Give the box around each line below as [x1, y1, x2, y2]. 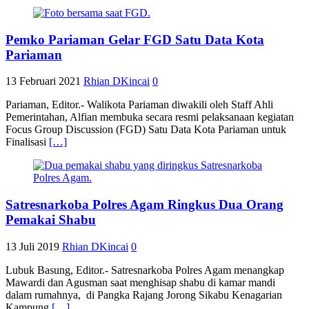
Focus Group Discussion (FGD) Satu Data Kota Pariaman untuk [6, 123, 286, 136]
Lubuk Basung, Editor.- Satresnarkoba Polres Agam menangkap [6, 263, 284, 276]
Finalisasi [6, 136, 49, 148]
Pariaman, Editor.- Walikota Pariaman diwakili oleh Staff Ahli [6, 99, 273, 111]
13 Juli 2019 [6, 240, 59, 252]
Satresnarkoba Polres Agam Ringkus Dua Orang [6, 197, 283, 212]
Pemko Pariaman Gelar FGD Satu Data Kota [6, 32, 264, 47]
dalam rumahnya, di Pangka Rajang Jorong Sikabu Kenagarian [6, 288, 282, 301]
